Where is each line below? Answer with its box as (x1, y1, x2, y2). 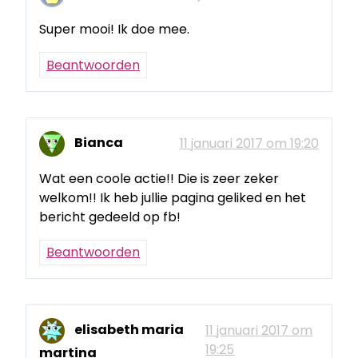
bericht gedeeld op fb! (39, 207, 181, 226)
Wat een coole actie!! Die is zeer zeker (39, 169, 279, 188)
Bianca (74, 133, 123, 153)
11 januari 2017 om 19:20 (180, 133, 319, 153)
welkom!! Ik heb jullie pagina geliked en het (39, 188, 306, 207)
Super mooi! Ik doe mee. (39, 20, 189, 39)
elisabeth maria (74, 320, 184, 340)
